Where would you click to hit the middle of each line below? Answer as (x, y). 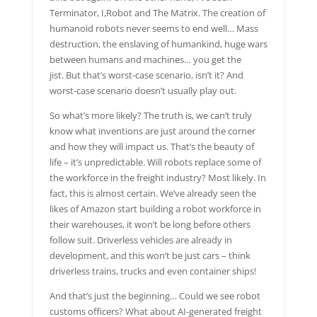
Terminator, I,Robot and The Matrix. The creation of (157, 12)
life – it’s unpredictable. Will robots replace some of (155, 162)
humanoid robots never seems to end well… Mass (154, 28)
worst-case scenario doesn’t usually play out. (144, 90)
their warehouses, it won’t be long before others (150, 224)
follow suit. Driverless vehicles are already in (140, 240)
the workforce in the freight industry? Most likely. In (157, 177)
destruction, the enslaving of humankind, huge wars (158, 44)
